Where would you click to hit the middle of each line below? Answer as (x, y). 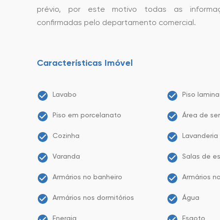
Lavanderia (200, 136)
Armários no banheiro (87, 177)
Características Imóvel (85, 63)
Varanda (66, 156)
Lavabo (65, 94)
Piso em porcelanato (87, 115)
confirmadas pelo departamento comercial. (116, 22)
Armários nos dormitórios (93, 197)
